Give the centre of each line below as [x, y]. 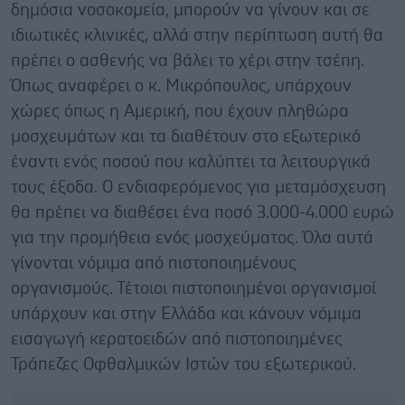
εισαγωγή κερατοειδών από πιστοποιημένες [177, 339]
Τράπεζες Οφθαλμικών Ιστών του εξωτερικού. [184, 364]
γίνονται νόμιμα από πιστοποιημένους [154, 263]
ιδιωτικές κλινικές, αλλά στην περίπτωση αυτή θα [197, 35]
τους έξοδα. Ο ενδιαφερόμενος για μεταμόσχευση [198, 187]
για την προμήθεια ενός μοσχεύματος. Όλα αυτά [192, 238]
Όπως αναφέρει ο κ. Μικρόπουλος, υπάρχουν [181, 86]
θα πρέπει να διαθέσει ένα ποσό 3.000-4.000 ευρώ [202, 212]
